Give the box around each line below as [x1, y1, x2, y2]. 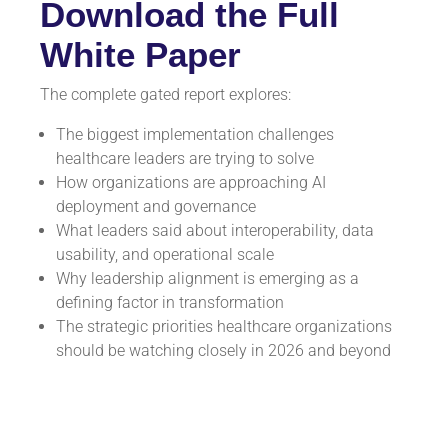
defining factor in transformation [56, 293, 284, 313]
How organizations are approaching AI [56, 173, 326, 193]
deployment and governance [56, 197, 256, 217]
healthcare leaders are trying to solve [56, 149, 314, 169]
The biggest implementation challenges [56, 125, 334, 145]
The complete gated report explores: [40, 85, 291, 105]
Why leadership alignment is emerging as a [56, 269, 359, 289]
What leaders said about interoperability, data [56, 221, 374, 241]
